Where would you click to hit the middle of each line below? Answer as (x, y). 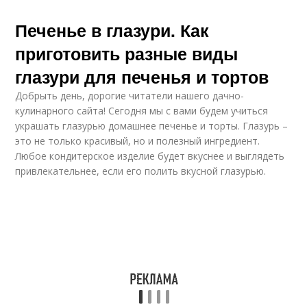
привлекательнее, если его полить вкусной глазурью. (141, 171)
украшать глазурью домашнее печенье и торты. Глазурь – (152, 126)
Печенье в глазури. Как (112, 30)
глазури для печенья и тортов (142, 77)
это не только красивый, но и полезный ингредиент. (138, 141)
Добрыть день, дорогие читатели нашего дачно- (130, 96)
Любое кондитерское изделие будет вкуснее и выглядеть (150, 156)
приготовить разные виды (127, 53)
